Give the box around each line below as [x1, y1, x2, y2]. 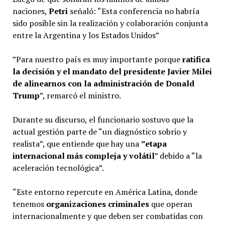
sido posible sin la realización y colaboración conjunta [12, 17, 208, 29]
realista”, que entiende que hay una [12, 138, 141, 149]
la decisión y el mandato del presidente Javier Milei [12, 65, 212, 77]
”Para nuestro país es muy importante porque [12, 53, 182, 65]
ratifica [182, 53, 210, 65]
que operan [149, 198, 192, 209]
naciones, [12, 5, 49, 17]
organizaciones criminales [46, 198, 149, 209]
